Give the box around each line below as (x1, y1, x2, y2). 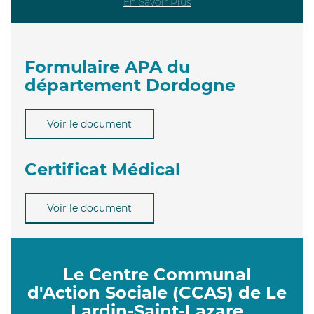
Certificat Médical (25, 158, 180, 179)
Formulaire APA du (25, 56, 190, 77)
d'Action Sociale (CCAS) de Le (27, 282, 287, 303)
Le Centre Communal (63, 264, 251, 285)
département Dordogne (25, 74, 235, 95)
